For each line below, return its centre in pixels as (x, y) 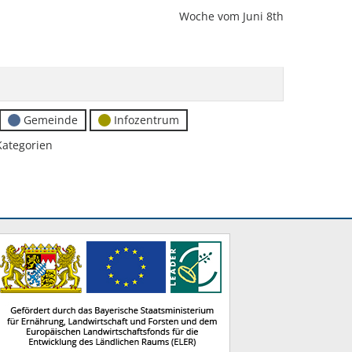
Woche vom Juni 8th (231, 16)
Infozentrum (147, 120)
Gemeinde (51, 120)
